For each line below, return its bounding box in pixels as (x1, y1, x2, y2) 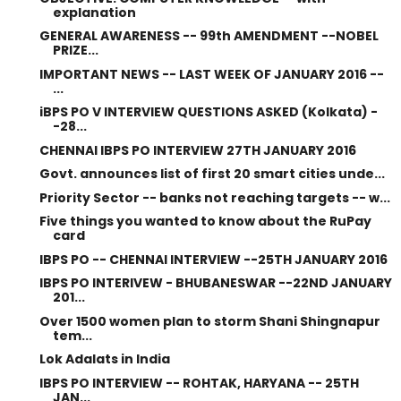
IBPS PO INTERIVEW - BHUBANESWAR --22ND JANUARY (38, 274, 392, 292)
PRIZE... (52, 41, 98, 59)
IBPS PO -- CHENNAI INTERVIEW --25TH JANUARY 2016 (38, 250, 388, 269)
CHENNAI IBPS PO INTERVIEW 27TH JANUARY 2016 (38, 141, 356, 159)
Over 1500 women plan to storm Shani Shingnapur (38, 311, 380, 330)
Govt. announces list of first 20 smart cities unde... (38, 165, 385, 183)
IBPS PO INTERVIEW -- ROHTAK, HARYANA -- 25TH (38, 373, 359, 392)
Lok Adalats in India (38, 350, 170, 368)
